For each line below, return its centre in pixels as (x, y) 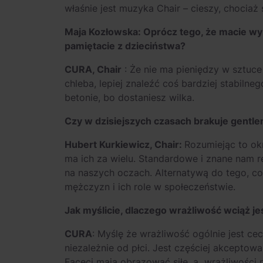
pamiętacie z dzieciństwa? (125, 46)
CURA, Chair (93, 69)
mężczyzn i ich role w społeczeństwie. (150, 187)
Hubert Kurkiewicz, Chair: (124, 144)
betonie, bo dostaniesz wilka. (129, 97)
